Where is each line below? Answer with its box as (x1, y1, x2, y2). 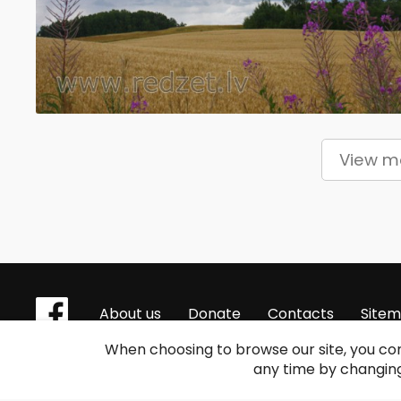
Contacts (268, 303, 335, 324)
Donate (188, 303, 242, 324)
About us (99, 303, 162, 324)
